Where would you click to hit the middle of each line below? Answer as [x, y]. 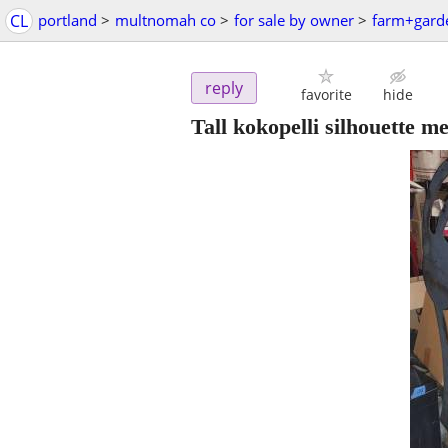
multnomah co [165, 20]
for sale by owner [294, 20]
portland [67, 20]
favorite [326, 95]
